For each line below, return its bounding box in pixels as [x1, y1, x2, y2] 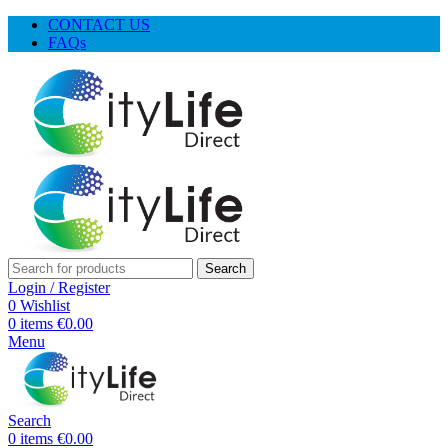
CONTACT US [48, 16, 150, 33]
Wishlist [20, 296, 70, 314]
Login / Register [8, 278, 110, 296]
